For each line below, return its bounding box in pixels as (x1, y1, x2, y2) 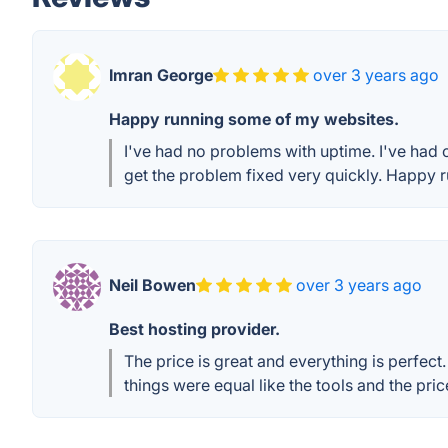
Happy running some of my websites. (109, 109, 399, 129)
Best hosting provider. (109, 319, 280, 339)
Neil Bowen (109, 275, 196, 295)
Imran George (109, 65, 213, 85)
